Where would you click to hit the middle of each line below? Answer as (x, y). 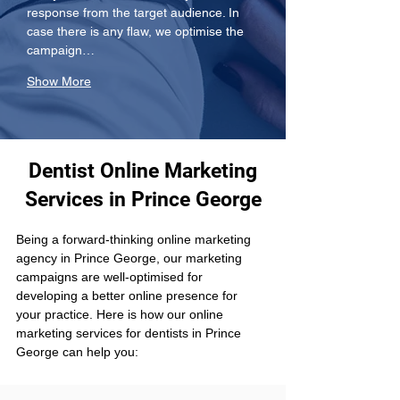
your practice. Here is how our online (121, 314)
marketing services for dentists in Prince (130, 333)
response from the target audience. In (135, 12)
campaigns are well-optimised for (111, 277)
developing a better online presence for (129, 296)
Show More (59, 81)
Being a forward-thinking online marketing (135, 239)
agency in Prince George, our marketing (131, 258)
